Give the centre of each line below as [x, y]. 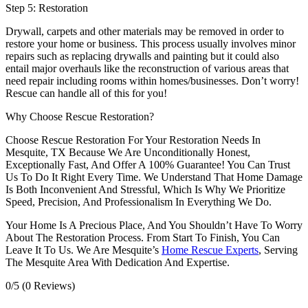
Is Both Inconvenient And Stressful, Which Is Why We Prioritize [145, 190]
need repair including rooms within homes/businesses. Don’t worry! [152, 81]
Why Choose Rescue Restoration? [80, 117]
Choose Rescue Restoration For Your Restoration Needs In [133, 140]
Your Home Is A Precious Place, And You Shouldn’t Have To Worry [154, 225]
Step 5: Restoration [47, 8]
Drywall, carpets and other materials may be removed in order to [145, 32]
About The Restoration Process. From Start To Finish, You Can [143, 238]
